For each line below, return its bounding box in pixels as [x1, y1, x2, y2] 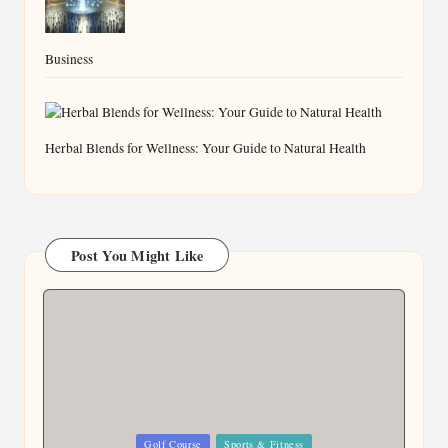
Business [45, 50, 93, 69]
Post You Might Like [71, 244, 203, 266]
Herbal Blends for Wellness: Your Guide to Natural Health [45, 139, 366, 158]
